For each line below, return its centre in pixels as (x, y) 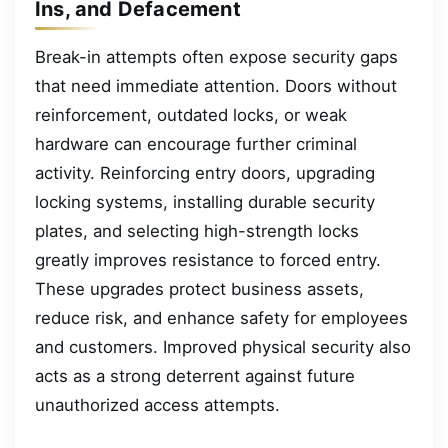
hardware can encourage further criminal (196, 143)
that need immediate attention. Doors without (216, 85)
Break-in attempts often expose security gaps (216, 56)
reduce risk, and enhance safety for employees (221, 317)
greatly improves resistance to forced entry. (208, 259)
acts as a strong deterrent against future (195, 375)
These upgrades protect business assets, (199, 288)
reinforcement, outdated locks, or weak (191, 114)
